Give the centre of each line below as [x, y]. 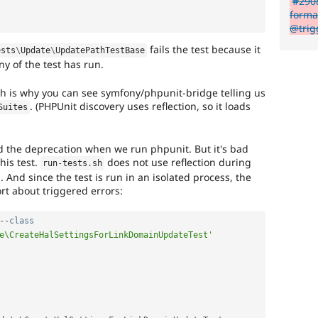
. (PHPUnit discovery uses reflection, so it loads [141, 106]
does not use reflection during [178, 162]
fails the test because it [204, 50]
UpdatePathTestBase [100, 51]
